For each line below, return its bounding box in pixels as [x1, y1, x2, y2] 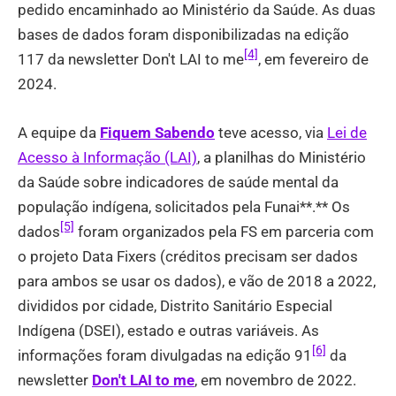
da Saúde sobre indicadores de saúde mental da [18, 173, 339, 192]
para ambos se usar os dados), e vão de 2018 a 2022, [18, 272, 376, 291]
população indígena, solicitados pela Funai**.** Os [18, 198, 350, 217]
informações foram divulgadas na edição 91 [18, 346, 312, 365]
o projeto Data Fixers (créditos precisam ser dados [18, 247, 358, 266]
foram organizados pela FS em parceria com [74, 223, 374, 241]
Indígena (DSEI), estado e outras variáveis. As [18, 322, 319, 340]
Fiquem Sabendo [100, 124, 215, 142]
